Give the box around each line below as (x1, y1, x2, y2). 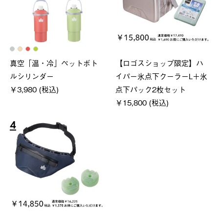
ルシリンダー (10, 70, 54, 81)
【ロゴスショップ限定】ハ (115, 57, 204, 68)
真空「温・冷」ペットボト (10, 57, 98, 68)
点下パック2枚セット (115, 83, 186, 94)
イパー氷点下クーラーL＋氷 (115, 70, 208, 81)
